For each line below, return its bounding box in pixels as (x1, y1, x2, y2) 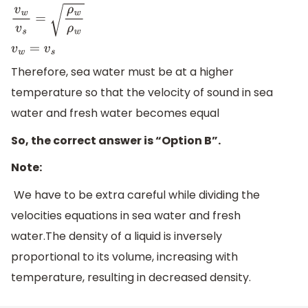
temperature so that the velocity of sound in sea (11, 85, 273, 101)
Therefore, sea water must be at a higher (11, 64, 234, 80)
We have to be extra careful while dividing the (11, 187, 260, 203)
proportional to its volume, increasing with (11, 249, 238, 265)
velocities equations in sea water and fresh (11, 208, 241, 224)
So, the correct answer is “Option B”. (11, 132, 221, 148)
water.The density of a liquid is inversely (11, 228, 222, 245)
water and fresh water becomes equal (11, 105, 219, 122)
